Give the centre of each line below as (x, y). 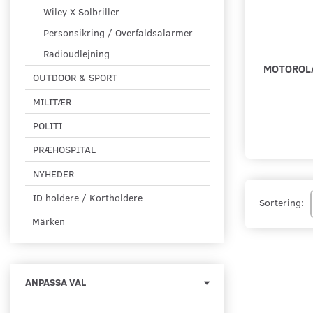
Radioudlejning (77, 54)
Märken (49, 221)
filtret (235, 296)
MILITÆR (52, 101)
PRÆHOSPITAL (64, 150)
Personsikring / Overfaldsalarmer (118, 33)
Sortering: (282, 203)
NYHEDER (53, 174)
